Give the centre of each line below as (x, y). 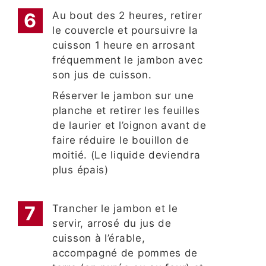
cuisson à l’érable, (99, 238)
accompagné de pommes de (125, 253)
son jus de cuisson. (102, 75)
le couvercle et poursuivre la (125, 31)
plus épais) (80, 170)
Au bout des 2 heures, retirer (127, 16)
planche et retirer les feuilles (126, 111)
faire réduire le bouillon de (121, 140)
